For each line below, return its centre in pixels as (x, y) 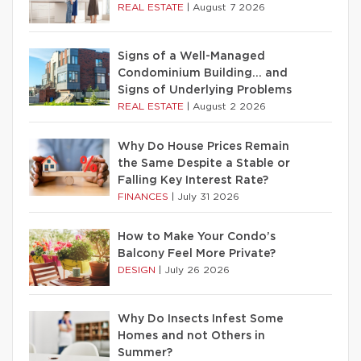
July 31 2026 (208, 197)
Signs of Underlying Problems (205, 90)
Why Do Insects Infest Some (201, 319)
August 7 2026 (229, 7)
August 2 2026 (229, 106)
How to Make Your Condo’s (197, 237)
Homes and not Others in (191, 336)
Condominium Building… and (203, 73)
